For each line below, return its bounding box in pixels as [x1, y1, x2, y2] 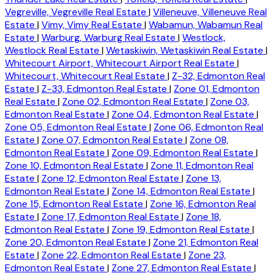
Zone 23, [188, 248, 226, 261]
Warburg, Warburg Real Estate [41, 30, 178, 44]
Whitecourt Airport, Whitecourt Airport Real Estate [5, 56, 237, 69]
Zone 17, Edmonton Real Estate [41, 210, 182, 223]
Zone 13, [186, 171, 221, 185]
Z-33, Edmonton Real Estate [41, 82, 169, 95]
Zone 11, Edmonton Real [151, 158, 253, 172]
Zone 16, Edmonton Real [150, 197, 256, 210]
